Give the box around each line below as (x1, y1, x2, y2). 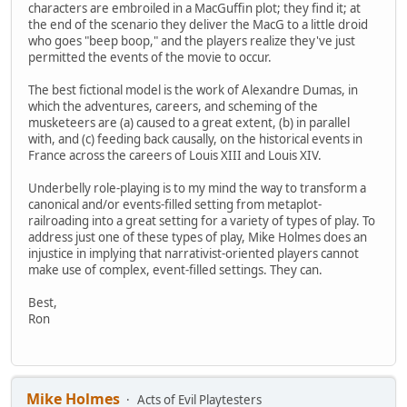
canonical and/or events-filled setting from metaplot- (28, 196, 322, 213)
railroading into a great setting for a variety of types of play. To (28, 213, 375, 230)
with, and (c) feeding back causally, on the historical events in (28, 131, 362, 148)
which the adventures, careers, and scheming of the (28, 98, 318, 115)
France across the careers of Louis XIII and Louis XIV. (28, 147, 322, 164)
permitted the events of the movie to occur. (28, 49, 272, 66)
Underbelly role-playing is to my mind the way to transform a (28, 180, 366, 197)
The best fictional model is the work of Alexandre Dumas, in (28, 82, 358, 99)
